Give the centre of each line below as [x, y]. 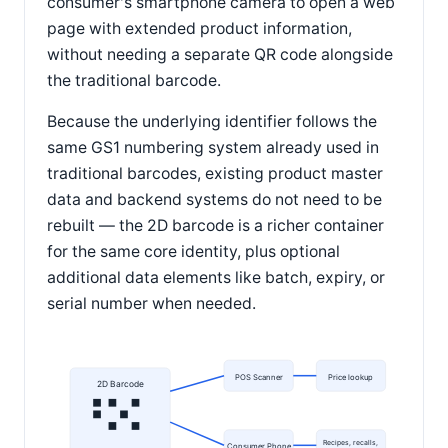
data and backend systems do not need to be [214, 200]
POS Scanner [258, 377]
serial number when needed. [151, 304]
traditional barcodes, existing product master [215, 174]
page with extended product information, [199, 28]
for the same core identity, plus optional [193, 252]
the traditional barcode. [134, 80]
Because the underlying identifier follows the [212, 122]
